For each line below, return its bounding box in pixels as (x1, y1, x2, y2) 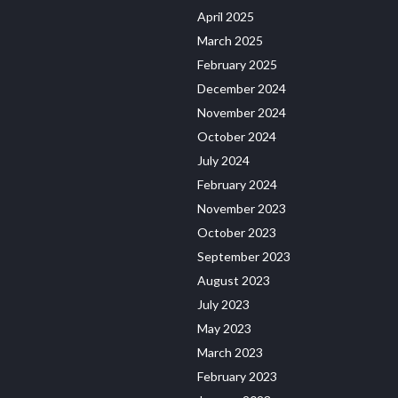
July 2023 (197, 297, 250, 313)
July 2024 (197, 153, 250, 169)
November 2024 (197, 105, 286, 121)
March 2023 (197, 345, 263, 361)
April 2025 (197, 9, 254, 25)
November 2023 (197, 201, 286, 217)
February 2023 (197, 369, 277, 385)
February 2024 (197, 177, 277, 193)
